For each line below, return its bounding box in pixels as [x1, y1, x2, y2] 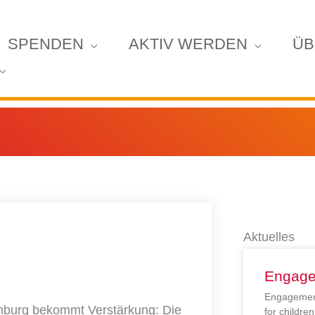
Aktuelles [243, 230, 295, 244]
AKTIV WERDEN [129, 35, 247, 53]
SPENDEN [8, 35, 84, 53]
